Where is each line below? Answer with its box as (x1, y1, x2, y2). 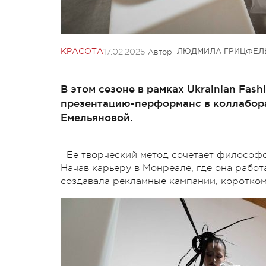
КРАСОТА (61, 47, 103, 55)
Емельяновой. (61, 111, 133, 123)
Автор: (148, 47, 174, 56)
